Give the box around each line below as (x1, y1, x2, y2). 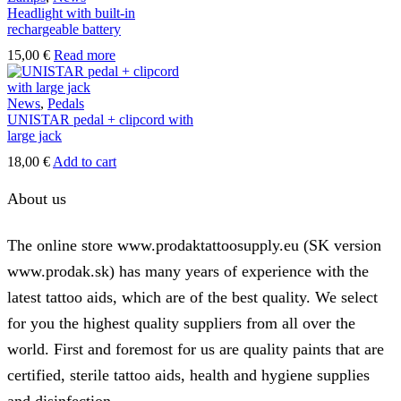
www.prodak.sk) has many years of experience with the (7, 262, 369, 281)
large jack (7, 127, 62, 143)
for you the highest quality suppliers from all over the (7, 314, 355, 333)
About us (7, 190, 66, 209)
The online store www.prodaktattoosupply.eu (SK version (7, 236, 381, 255)
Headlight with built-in (7, 4, 135, 21)
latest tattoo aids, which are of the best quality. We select (7, 288, 378, 307)
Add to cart (53, 154, 116, 170)
